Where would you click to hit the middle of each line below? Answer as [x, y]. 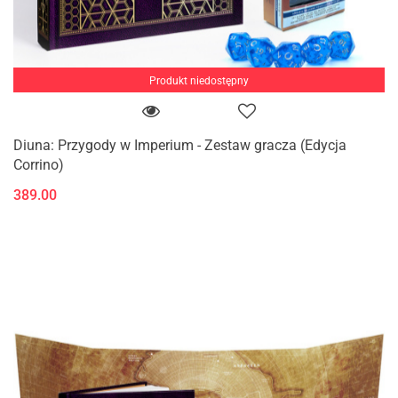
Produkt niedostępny [199, 80]
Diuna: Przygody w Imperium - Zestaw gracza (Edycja [180, 145]
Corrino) [39, 164]
